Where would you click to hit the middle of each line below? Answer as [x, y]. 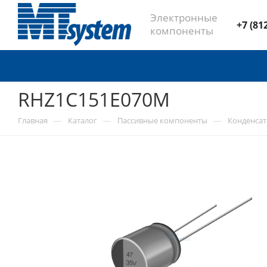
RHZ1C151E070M [94, 99]
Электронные [184, 17]
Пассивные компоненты [162, 120]
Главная [33, 120]
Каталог [83, 120]
